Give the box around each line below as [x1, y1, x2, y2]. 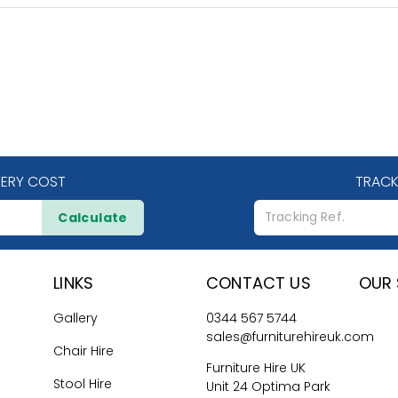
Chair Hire [53, 342, 115, 361]
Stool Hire [53, 375, 113, 394]
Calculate [58, 209, 128, 227]
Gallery [53, 309, 99, 328]
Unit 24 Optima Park [206, 378, 330, 396]
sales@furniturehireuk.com [206, 328, 374, 346]
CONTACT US [206, 272, 311, 295]
